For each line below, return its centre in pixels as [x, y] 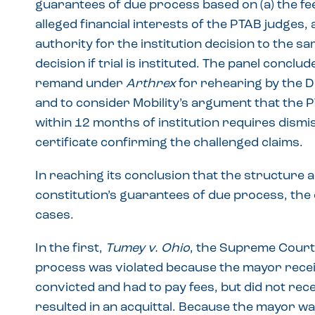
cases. [54, 216]
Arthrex [151, 84]
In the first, [70, 249]
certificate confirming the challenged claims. [169, 143]
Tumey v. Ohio [148, 249]
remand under [81, 84]
